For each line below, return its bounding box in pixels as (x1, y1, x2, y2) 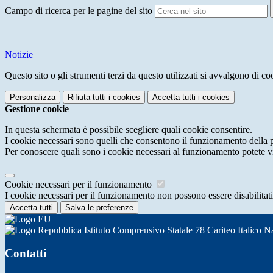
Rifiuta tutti (68, 92, 106, 102)
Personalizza (10, 92, 55, 102)
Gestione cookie (5, 103, 69, 114)
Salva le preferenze (65, 202, 133, 212)
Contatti (5, 247, 46, 260)
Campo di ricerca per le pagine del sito (5, 5, 152, 16)
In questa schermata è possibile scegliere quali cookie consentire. (5, 124, 252, 135)
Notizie (5, 49, 33, 60)
